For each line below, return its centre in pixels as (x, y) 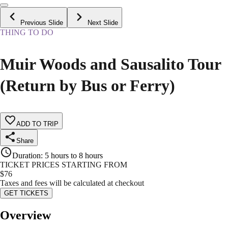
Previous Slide (42, 23)
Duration (26, 156)
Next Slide (103, 23)
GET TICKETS (26, 193)
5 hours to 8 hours (74, 156)
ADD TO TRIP (37, 124)
